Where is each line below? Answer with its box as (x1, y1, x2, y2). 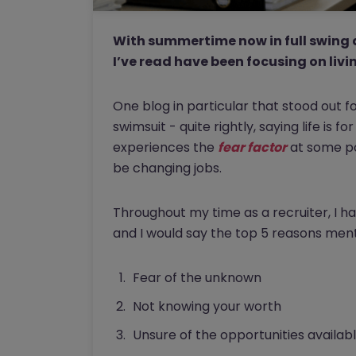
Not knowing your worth (133, 297, 281, 316)
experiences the (113, 138, 218, 157)
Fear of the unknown (133, 269, 261, 288)
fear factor (218, 138, 287, 157)
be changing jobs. (113, 159, 222, 178)
